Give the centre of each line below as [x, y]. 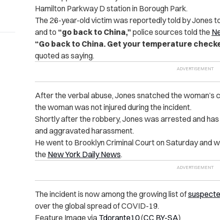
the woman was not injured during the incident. [113, 107]
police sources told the [171, 32]
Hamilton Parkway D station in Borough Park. [111, 9]
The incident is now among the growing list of [111, 194]
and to [46, 32]
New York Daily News [84, 154]
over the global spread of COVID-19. [97, 206]
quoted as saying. [64, 56]
